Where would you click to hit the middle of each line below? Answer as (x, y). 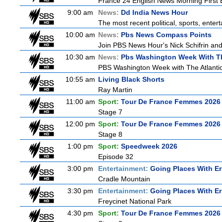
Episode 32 (116, 157)
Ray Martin (115, 90)
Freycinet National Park (135, 201)
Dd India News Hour (154, 12)
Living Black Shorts (131, 79)
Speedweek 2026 (149, 146)
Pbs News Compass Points (166, 35)
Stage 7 (110, 112)
